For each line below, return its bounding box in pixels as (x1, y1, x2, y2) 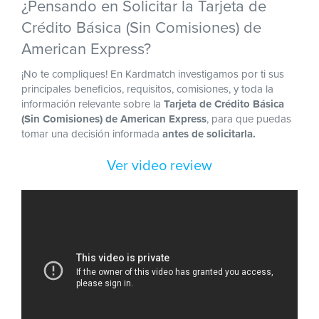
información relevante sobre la (21, 98, 164, 111)
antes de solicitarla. (162, 127, 256, 141)
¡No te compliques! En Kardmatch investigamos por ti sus (21, 68, 284, 81)
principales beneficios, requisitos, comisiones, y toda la (21, 83, 273, 96)
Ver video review (107, 157, 212, 175)
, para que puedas (206, 113, 291, 126)
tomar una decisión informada (21, 127, 162, 141)
